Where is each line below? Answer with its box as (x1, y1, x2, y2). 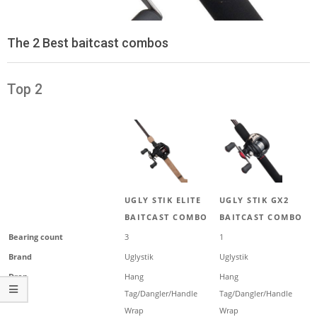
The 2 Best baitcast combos (7, 35, 168, 50)
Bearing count (8, 231, 63, 242)
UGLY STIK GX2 (219, 194, 289, 205)
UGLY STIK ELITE (124, 194, 202, 205)
